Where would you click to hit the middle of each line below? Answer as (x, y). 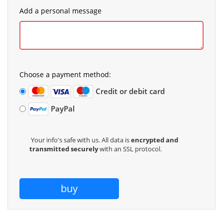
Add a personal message (60, 11)
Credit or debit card (130, 91)
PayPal (63, 109)
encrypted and (155, 140)
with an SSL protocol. (130, 149)
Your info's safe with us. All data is (81, 140)
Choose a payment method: (65, 74)
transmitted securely (64, 149)
